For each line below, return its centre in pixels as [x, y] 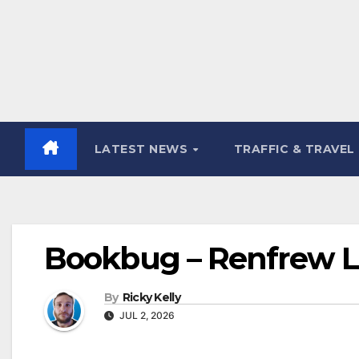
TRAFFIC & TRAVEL [294, 149]
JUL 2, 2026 [146, 315]
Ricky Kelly [151, 297]
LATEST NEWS [143, 149]
